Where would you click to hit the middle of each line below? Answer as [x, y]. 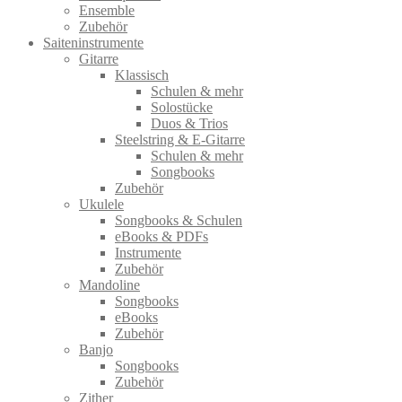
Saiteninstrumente [93, 42]
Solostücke [182, 107]
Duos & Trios [189, 123]
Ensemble [107, 10]
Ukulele [101, 204]
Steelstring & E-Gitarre [180, 139]
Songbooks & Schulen [179, 220]
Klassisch [142, 74]
